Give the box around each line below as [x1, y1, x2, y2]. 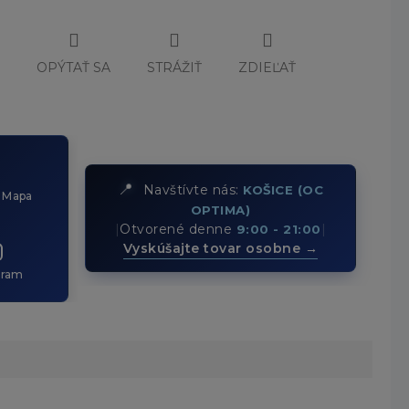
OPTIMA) [190, 203, 251, 218]
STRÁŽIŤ [147, 58, 203, 76]
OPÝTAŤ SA [37, 58, 111, 76]
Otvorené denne [120, 221, 236, 238]
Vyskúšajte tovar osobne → [122, 240, 319, 257]
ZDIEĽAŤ [238, 58, 297, 76]
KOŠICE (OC [243, 183, 324, 198]
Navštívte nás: [139, 182, 244, 199]
